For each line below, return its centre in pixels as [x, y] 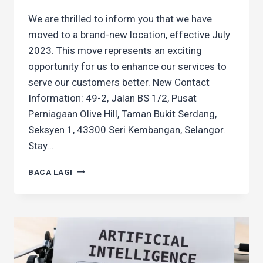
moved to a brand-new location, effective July [129, 34]
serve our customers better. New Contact [119, 82]
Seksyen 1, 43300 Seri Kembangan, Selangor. [127, 129]
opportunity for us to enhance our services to [127, 66]
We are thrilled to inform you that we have [120, 18]
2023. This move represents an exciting [115, 50]
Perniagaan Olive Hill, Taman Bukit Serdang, [122, 114]
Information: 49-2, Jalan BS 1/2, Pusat [112, 98]
